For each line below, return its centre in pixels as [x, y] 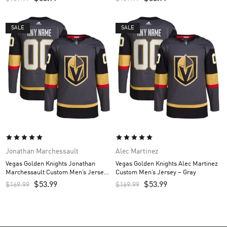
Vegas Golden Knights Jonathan [50, 164]
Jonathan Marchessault [42, 152]
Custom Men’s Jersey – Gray [156, 173]
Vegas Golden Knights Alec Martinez [166, 164]
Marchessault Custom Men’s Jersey [56, 173]
